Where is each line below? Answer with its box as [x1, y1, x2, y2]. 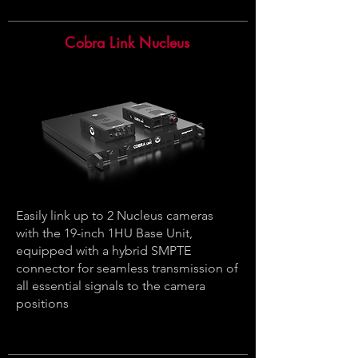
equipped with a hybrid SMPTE [16, 243, 191, 258]
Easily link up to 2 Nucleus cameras [16, 208, 213, 223]
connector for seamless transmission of [16, 261, 238, 276]
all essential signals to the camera [16, 278, 205, 293]
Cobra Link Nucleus [65, 33, 190, 52]
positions [16, 296, 69, 311]
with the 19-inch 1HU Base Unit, [16, 225, 193, 241]
